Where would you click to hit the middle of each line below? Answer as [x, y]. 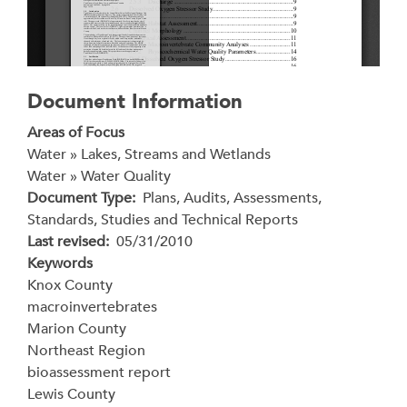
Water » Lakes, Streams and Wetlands [149, 154]
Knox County [70, 285]
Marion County [77, 329]
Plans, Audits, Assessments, [232, 198]
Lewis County [71, 394]
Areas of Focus [76, 133]
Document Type [79, 198]
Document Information [135, 102]
